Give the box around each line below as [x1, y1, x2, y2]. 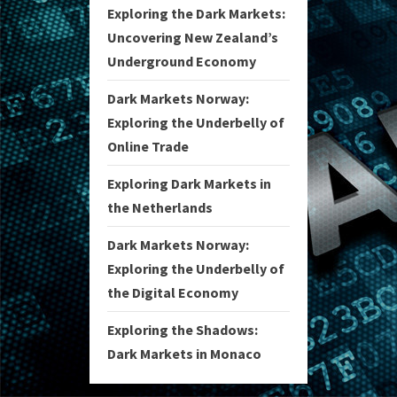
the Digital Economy [107, 284, 238, 301]
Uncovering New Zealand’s [107, 28, 278, 46]
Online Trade [107, 137, 189, 155]
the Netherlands [107, 198, 213, 216]
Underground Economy [107, 52, 256, 70]
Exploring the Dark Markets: [107, 4, 285, 22]
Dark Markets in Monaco [107, 345, 261, 362]
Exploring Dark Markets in [107, 175, 271, 192]
